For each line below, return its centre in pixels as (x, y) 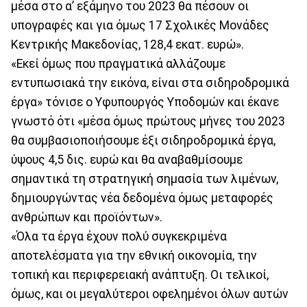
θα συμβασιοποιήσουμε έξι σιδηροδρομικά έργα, (143, 140)
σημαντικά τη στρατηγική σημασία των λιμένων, (145, 179)
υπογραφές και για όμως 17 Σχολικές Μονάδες (140, 25)
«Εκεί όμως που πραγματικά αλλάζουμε (118, 63)
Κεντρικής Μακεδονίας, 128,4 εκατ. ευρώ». (127, 44)
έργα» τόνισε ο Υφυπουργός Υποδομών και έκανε (145, 102)
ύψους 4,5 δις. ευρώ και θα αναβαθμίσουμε (127, 159)
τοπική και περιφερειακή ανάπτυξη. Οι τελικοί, (140, 274)
